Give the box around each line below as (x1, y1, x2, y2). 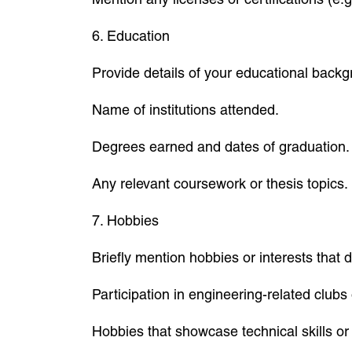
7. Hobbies (92, 212, 159, 229)
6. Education (92, 27, 170, 44)
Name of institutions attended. (92, 101, 279, 118)
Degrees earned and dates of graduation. (92, 138, 350, 155)
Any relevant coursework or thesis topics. (92, 175, 348, 192)
